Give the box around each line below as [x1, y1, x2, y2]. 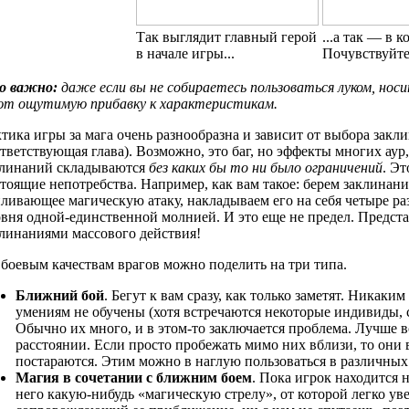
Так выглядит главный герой [135, 28, 317, 45]
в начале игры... [135, 45, 235, 61]
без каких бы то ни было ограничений [149, 159, 383, 175]
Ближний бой [16, 287, 104, 303]
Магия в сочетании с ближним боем [16, 369, 252, 385]
